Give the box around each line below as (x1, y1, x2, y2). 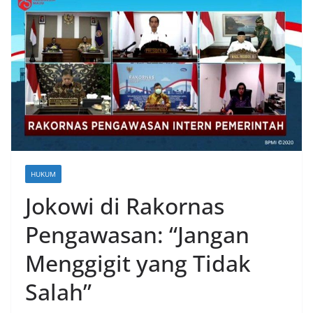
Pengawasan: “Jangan (25, 219, 249, 249)
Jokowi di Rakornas (25, 190, 224, 221)
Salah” (25, 276, 92, 307)
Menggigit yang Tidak (25, 247, 251, 278)
